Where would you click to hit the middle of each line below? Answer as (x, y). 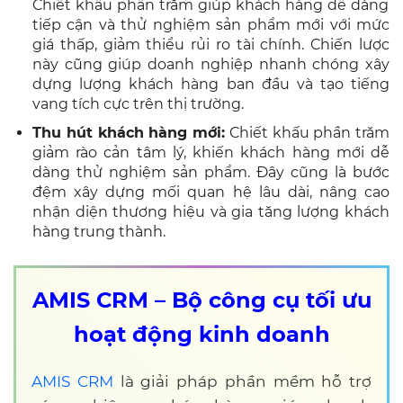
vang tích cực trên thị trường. (138, 104)
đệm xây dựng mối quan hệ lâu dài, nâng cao (211, 193)
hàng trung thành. (99, 232)
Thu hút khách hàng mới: (129, 133)
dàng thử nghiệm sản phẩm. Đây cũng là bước (211, 173)
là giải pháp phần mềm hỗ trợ (242, 382)
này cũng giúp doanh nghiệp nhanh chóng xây (211, 65)
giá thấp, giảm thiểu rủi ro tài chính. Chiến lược (211, 45)
